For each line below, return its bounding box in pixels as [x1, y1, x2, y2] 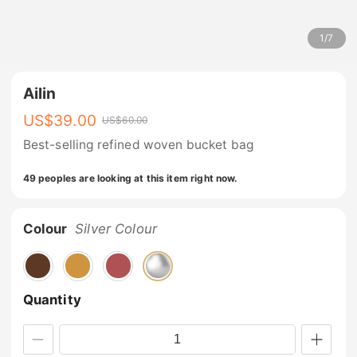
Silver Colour [75, 220, 158, 237]
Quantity [22, 291, 81, 308]
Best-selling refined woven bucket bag [22, 137, 254, 153]
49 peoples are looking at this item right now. [22, 171, 238, 184]
